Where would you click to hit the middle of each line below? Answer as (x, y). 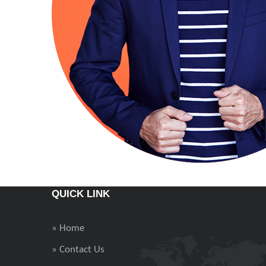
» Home (68, 228)
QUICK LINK (81, 194)
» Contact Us (78, 249)
